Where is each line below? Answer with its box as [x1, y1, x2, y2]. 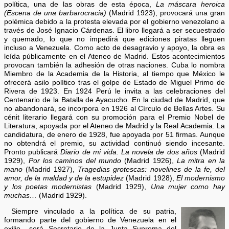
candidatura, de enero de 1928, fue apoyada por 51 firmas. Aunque [4, 131, 225, 139]
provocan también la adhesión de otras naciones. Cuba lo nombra [4, 61, 225, 70]
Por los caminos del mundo [28, 157, 121, 165]
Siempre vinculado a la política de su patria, [11, 207, 177, 215]
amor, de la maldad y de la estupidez [4, 174, 124, 182]
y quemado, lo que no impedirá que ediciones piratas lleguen [4, 35, 225, 43]
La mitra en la [173, 157, 225, 165]
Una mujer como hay [150, 183, 225, 191]
